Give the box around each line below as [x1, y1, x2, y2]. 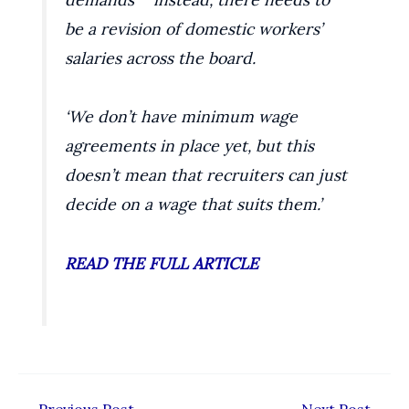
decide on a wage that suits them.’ [65, 194, 322, 215]
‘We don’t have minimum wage [65, 106, 299, 128]
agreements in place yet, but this [65, 135, 315, 157]
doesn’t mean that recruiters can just [65, 164, 348, 186]
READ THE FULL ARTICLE [65, 252, 259, 274]
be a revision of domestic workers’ [65, 17, 323, 39]
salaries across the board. [65, 47, 257, 68]
